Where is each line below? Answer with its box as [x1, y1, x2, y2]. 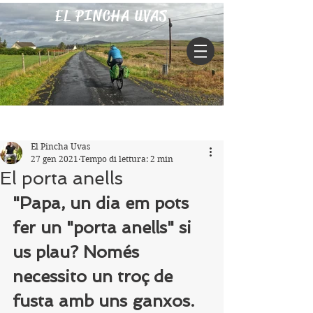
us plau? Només [13, 242, 144, 262]
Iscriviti [188, 116, 222, 129]
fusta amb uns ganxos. [13, 291, 199, 311]
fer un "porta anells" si [13, 217, 196, 238]
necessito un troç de [13, 266, 177, 286]
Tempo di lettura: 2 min [80, 154, 173, 164]
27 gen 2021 [31, 154, 78, 164]
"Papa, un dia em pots [13, 193, 194, 213]
